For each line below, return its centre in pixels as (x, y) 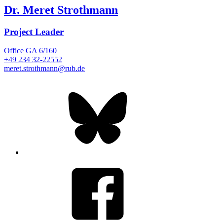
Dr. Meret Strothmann (61, 10)
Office (14, 51)
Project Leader (34, 32)
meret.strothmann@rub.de (44, 69)
